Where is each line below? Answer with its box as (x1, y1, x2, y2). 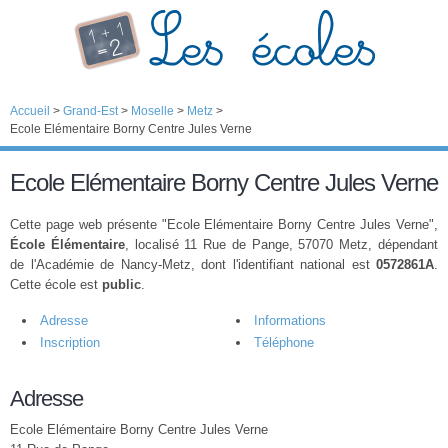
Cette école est (10, 277, 102, 292)
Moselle (131, 104, 174, 118)
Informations (254, 313, 326, 328)
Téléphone (254, 335, 314, 350)
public (102, 277, 141, 292)
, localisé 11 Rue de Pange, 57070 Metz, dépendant (124, 237, 439, 252)
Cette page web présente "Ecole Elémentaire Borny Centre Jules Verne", (10, 217, 438, 232)
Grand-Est (63, 104, 118, 118)
